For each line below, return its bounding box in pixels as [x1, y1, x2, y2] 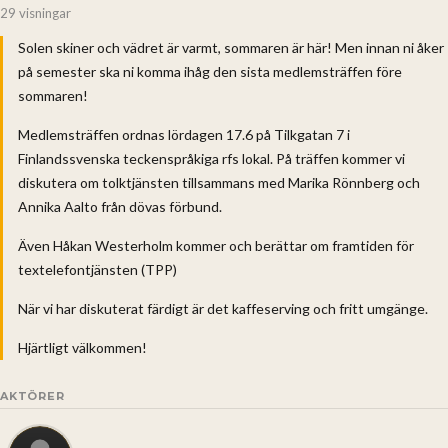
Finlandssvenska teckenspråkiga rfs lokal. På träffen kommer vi [18, 149, 405, 167]
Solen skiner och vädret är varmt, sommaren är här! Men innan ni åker [18, 38, 444, 56]
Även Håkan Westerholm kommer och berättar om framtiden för [18, 236, 414, 254]
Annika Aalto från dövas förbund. [18, 197, 222, 215]
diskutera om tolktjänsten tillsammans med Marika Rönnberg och [18, 173, 420, 191]
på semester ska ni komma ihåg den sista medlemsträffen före [18, 62, 402, 80]
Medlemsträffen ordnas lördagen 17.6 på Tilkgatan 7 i [18, 125, 350, 143]
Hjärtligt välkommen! [18, 338, 147, 356]
